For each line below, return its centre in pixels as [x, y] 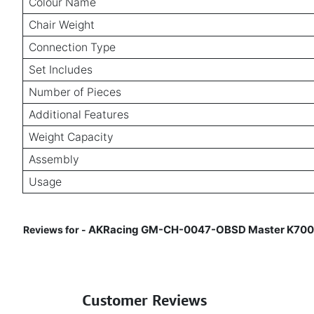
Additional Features [79, 114]
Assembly [54, 159]
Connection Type [72, 47]
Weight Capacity [71, 137]
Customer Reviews [144, 300]
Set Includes [61, 69]
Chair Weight [62, 25]
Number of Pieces [75, 92]
